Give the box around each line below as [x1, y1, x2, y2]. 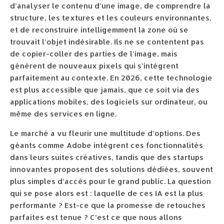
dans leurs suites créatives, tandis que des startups [10, 152, 203, 162]
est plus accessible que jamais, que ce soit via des [10, 85, 199, 94]
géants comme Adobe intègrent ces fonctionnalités [10, 140, 203, 150]
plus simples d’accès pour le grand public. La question [10, 176, 211, 186]
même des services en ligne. [10, 109, 116, 118]
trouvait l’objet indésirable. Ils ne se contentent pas [10, 37, 204, 46]
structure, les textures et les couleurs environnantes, [10, 13, 211, 22]
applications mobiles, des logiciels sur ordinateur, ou [10, 97, 207, 106]
